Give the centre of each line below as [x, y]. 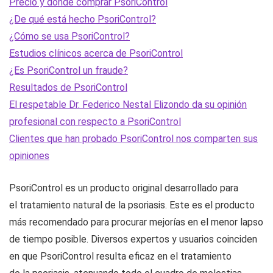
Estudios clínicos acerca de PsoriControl [96, 54]
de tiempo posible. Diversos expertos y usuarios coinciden [133, 239]
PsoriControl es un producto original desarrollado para [124, 188]
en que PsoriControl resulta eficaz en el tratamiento [120, 257]
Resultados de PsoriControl [68, 88]
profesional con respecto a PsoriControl [95, 122]
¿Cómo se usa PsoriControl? [69, 37]
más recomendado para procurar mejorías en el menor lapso [136, 222]
